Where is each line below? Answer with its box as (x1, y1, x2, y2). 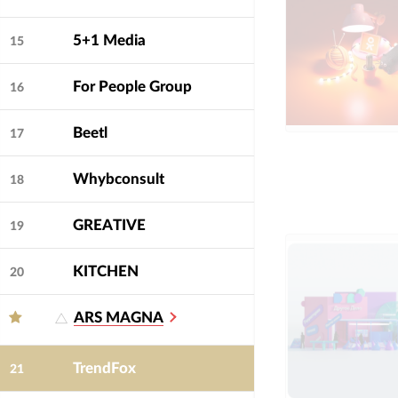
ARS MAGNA (73, 310, 163, 326)
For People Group (72, 79, 192, 95)
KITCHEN (72, 264, 139, 280)
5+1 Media (72, 33, 146, 49)
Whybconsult (72, 171, 164, 187)
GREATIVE (72, 218, 146, 234)
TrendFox (72, 361, 136, 377)
